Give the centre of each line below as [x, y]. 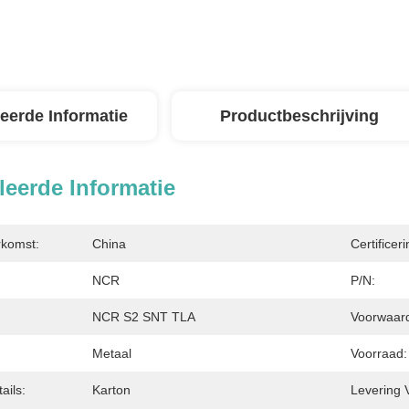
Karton [111, 390]
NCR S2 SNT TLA [144, 317]
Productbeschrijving [299, 116]
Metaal [112, 353]
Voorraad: [379, 353]
